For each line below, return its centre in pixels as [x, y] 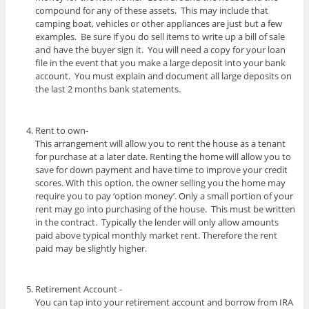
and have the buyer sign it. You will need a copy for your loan [161, 50]
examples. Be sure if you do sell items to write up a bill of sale [160, 37]
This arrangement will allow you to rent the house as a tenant [161, 143]
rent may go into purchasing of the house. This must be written [166, 209]
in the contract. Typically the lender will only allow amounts [157, 222]
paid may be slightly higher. [91, 248]
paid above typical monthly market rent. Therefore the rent [157, 235]
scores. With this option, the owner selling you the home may [161, 182]
